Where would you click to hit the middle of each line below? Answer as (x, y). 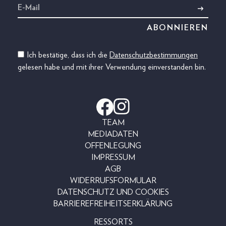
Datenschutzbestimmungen (154, 55)
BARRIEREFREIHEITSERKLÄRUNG (113, 204)
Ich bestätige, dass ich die (68, 55)
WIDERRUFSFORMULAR (113, 180)
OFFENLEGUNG (113, 146)
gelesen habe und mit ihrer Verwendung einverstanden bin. (112, 67)
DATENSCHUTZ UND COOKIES (113, 192)
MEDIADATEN (113, 134)
